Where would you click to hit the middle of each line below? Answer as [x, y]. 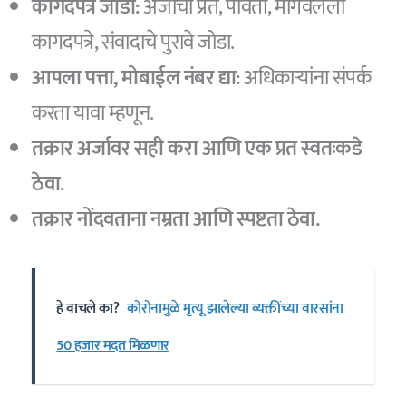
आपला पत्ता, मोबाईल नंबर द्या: [136, 77]
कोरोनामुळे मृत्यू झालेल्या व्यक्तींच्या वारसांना [235, 309]
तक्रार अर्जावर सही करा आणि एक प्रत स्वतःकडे [197, 148]
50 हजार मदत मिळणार [113, 346]
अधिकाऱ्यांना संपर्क [305, 77]
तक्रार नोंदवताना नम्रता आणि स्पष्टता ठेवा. [176, 219]
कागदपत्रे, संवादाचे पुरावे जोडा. [133, 42]
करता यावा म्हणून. [93, 113]
